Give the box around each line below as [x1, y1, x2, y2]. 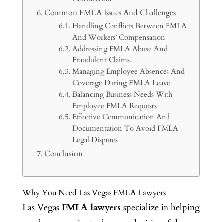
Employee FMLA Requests [72, 101, 157, 111]
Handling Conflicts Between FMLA [72, 21, 187, 31]
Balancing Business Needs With [72, 89, 173, 99]
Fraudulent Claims [72, 55, 130, 65]
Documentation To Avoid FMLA [72, 123, 179, 133]
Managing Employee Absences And [72, 66, 185, 76]
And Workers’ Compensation [72, 32, 166, 42]
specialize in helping [120, 201, 200, 214]
